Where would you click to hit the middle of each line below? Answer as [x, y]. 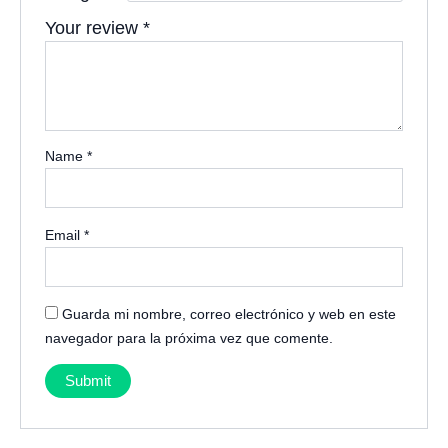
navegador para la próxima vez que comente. [189, 337]
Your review [94, 28]
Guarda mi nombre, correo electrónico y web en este [229, 313]
